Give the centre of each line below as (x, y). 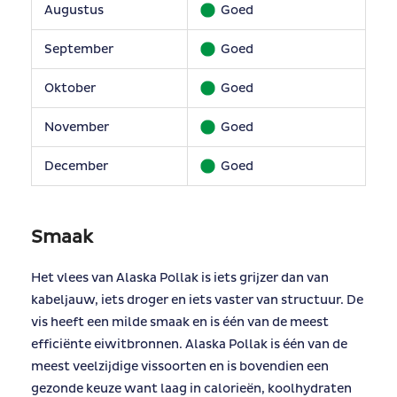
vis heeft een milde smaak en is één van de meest (180, 322)
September (78, 49)
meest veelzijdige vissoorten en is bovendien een (180, 366)
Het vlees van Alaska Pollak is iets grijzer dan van (180, 277)
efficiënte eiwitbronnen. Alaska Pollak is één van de (189, 344)
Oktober (70, 88)
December (76, 166)
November (76, 127)
